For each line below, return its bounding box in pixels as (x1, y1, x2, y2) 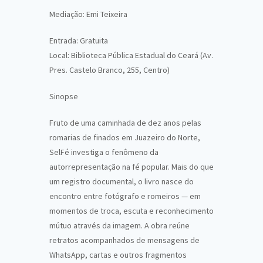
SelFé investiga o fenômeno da (49, 147, 159, 157)
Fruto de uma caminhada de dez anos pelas (49, 117, 201, 128)
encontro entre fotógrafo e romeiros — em (49, 191, 201, 201)
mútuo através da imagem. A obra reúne (49, 220, 190, 231)
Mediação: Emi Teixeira (49, 9, 127, 19)
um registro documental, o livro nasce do (49, 176, 194, 187)
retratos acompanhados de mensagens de (49, 235, 200, 245)
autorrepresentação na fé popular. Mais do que (49, 161, 214, 172)
